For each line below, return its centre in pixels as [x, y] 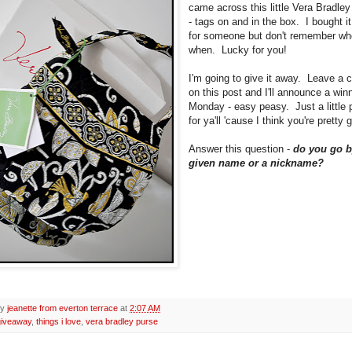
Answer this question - [241, 148]
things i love [59, 321]
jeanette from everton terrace [62, 308]
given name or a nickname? [257, 163]
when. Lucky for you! [240, 49]
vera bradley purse [122, 321]
